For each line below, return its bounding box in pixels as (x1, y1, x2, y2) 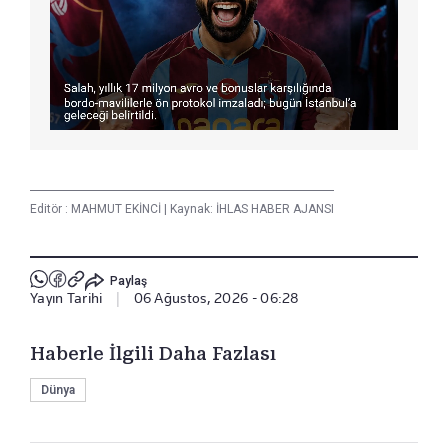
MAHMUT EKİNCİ (71, 202, 164, 217)
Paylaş (109, 273, 147, 288)
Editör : (30, 202, 71, 217)
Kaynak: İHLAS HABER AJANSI (167, 202, 334, 217)
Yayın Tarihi (30, 290, 103, 307)
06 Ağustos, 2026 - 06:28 (133, 290, 300, 307)
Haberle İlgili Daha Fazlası (30, 343, 276, 365)
